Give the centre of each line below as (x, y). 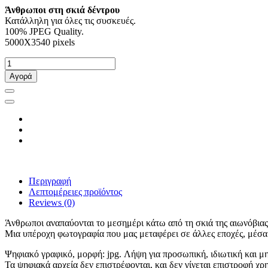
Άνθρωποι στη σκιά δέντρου (62, 10)
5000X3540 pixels (40, 42)
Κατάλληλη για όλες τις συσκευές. (70, 21)
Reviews (45, 203)
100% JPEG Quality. (44, 32)
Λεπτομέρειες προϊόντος (75, 192)
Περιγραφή (50, 181)
